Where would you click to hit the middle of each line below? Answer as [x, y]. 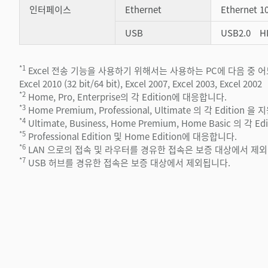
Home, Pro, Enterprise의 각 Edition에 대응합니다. [126, 96]
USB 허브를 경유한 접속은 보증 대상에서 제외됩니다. [128, 162]
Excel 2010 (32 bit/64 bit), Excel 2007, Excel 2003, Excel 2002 [141, 83]
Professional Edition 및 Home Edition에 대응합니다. [131, 136]
